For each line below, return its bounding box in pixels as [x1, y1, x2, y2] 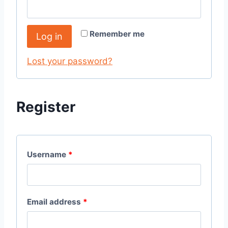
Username [27, 150, 68, 160]
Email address [27, 196, 83, 207]
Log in [36, 31, 63, 42]
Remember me [90, 29, 145, 39]
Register [16, 98, 75, 116]
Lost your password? [27, 56, 112, 67]
